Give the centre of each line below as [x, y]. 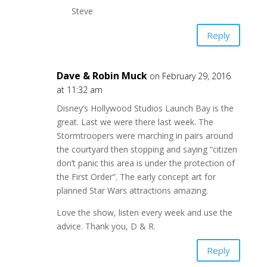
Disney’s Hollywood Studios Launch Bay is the [145, 108]
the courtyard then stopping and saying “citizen [147, 150]
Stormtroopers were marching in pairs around [145, 136]
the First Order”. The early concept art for [136, 177]
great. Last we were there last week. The [135, 122]
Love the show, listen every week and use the [144, 213]
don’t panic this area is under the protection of [145, 163]
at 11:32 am [79, 90]
